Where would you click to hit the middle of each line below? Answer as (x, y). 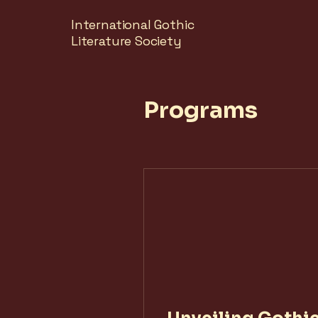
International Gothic (133, 24)
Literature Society (126, 41)
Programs (201, 110)
